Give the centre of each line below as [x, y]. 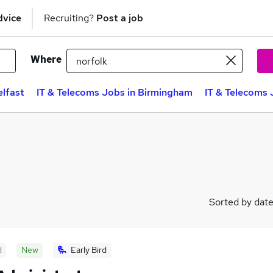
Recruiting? [70, 18]
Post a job [120, 18]
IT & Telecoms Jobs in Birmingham [115, 92]
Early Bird [89, 250]
